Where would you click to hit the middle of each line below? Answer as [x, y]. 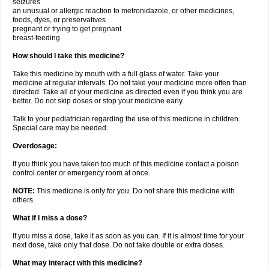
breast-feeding [36, 38]
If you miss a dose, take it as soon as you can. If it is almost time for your [128, 236]
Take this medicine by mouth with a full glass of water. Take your [116, 74]
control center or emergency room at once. [81, 173]
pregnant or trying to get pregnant [67, 29]
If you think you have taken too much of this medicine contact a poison [126, 164]
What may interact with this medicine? [77, 263]
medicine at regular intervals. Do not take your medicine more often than [130, 83]
